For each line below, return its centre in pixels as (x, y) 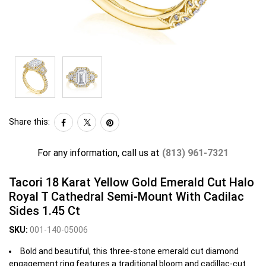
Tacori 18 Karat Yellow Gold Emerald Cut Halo (132, 182)
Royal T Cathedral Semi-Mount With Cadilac (126, 196)
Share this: (29, 122)
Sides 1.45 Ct (45, 210)
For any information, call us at (100, 153)
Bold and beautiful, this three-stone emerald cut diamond (129, 251)
